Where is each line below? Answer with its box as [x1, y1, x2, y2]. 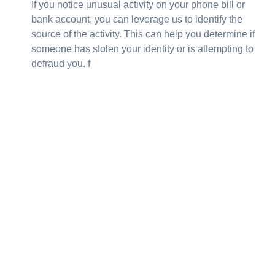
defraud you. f [31, 58, 91, 69]
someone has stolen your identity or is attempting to [31, 44, 254, 54]
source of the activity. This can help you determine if [31, 29, 255, 39]
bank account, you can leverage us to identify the [31, 14, 243, 25]
